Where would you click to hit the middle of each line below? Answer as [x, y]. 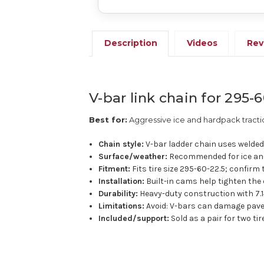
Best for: [108, 119]
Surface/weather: [133, 156]
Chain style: [121, 144]
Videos [202, 43]
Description [131, 43]
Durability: [118, 193]
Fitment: [115, 169]
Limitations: [122, 206]
